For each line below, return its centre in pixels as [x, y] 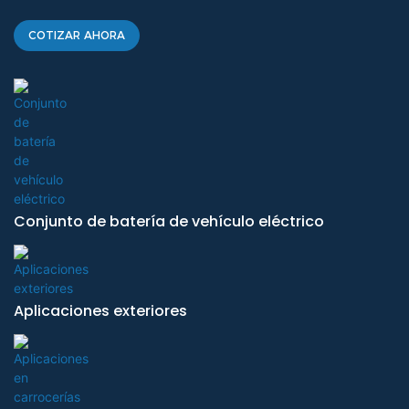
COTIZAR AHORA [77, 35]
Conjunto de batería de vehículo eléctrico [169, 222]
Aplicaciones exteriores [100, 311]
